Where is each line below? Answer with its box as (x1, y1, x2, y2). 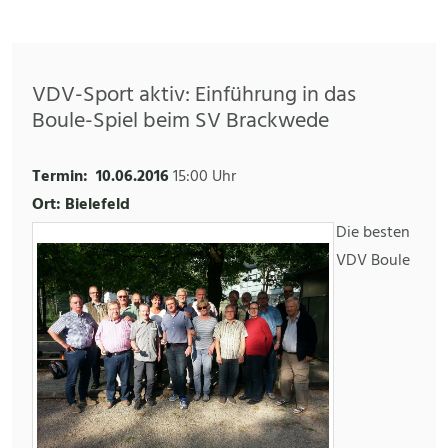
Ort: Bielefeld (32, 192, 130, 219)
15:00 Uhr (173, 164, 236, 191)
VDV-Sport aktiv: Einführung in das (32, 78, 356, 114)
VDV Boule (336, 248, 410, 275)
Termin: (32, 164, 88, 191)
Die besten (336, 220, 410, 247)
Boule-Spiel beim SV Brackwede (32, 104, 329, 140)
